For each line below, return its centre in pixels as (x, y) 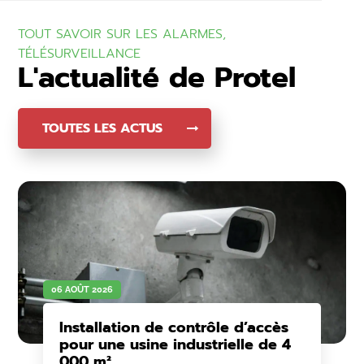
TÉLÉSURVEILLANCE (80, 54)
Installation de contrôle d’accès (173, 327)
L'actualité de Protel (157, 78)
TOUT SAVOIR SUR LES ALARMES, (122, 34)
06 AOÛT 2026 (82, 290)
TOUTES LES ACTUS (103, 128)
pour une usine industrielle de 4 (175, 344)
